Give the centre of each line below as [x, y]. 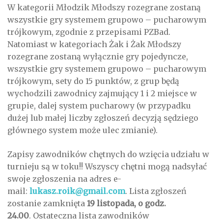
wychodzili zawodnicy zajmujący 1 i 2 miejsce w [102, 94]
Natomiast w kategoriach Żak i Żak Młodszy [94, 44]
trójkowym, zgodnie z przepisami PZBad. [89, 32]
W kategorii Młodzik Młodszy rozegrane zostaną [104, 8]
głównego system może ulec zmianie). [82, 130]
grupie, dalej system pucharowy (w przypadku [99, 106]
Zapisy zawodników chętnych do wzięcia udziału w [108, 154]
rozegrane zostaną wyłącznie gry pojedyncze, [98, 57]
